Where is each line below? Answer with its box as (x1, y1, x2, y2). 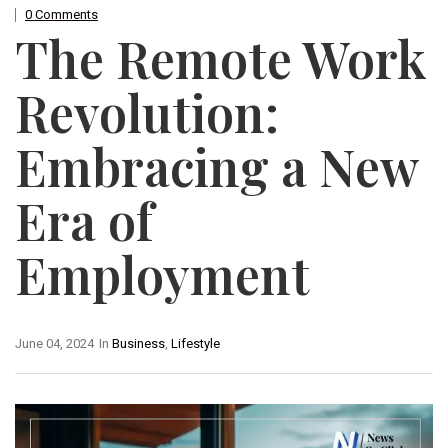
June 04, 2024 (15, 336, 94, 352)
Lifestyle (171, 336, 220, 352)
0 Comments (25, 7, 98, 23)
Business (112, 336, 165, 352)
